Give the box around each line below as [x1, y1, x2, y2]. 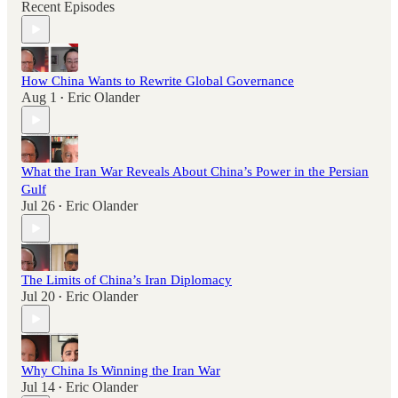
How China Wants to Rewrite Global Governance [21, 74, 294, 89]
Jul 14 [21, 379, 55, 395]
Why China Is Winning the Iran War [21, 363, 220, 378]
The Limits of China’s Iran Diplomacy [21, 273, 232, 288]
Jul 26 [21, 198, 55, 214]
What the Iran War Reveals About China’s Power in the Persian [21, 164, 369, 179]
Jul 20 [21, 289, 55, 305]
